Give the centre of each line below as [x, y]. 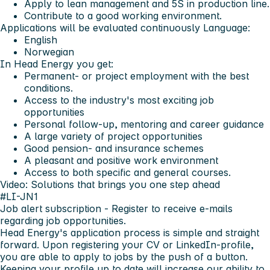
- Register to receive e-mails [168, 208]
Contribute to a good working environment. [123, 15]
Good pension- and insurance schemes [114, 148]
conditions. [49, 88]
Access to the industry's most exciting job [119, 100]
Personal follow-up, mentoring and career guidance [144, 124]
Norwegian [49, 52]
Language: [227, 27]
